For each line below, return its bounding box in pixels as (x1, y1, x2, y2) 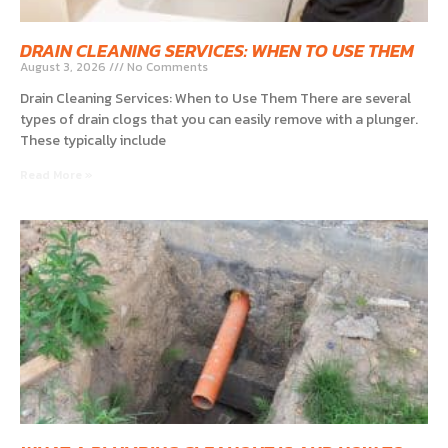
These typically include (20, 130, 166, 152)
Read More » (20, 166, 93, 185)
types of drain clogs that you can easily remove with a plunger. (20, 109, 418, 131)
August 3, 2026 (20, 58, 109, 77)
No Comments (124, 58, 208, 77)
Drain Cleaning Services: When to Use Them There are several (20, 88, 411, 110)
